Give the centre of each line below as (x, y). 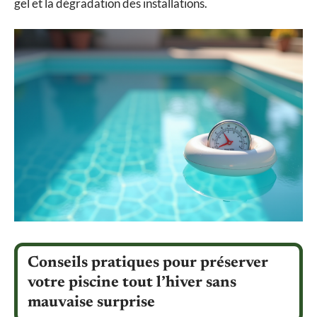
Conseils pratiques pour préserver (148, 264)
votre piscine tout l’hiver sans (132, 283)
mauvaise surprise (91, 303)
